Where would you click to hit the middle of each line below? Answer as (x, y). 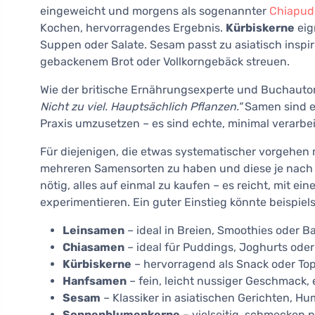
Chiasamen (94, 247)
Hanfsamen (95, 281)
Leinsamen (94, 231)
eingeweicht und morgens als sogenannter (155, 11)
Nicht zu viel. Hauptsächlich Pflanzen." (141, 107)
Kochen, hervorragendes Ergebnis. (133, 28)
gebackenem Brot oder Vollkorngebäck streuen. (165, 62)
